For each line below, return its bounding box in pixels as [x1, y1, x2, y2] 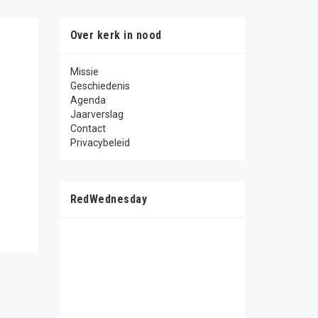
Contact [70, 123, 106, 134]
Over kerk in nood [70, 28, 162, 42]
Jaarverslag [70, 109, 124, 120]
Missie [70, 66, 99, 77]
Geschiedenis [70, 80, 130, 92]
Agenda [70, 94, 106, 106]
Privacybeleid [70, 137, 130, 148]
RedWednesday [70, 192, 148, 206]
